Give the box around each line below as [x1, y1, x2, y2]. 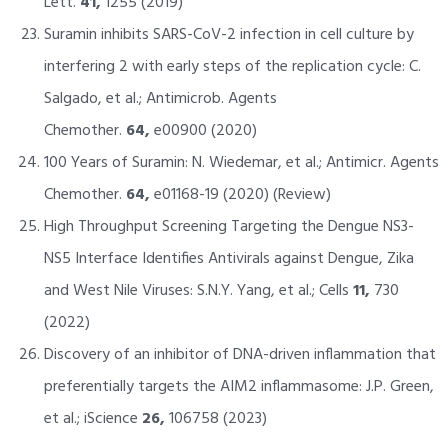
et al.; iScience [43, 405, 142, 432]
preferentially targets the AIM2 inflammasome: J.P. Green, [43, 373, 434, 400]
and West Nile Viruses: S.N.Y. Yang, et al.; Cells [43, 277, 353, 304]
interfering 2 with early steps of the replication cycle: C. [43, 53, 421, 80]
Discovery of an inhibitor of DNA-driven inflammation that [43, 341, 436, 368]
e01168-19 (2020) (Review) [149, 181, 331, 208]
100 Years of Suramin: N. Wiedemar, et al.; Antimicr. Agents [43, 149, 439, 176]
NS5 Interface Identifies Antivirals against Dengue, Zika [43, 245, 414, 272]
